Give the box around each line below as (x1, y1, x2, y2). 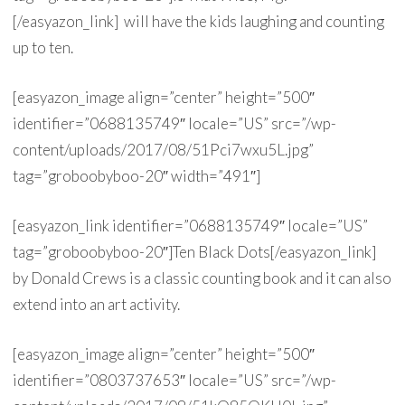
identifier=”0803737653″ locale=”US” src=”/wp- (12, 371, 336, 390)
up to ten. (12, 38, 73, 57)
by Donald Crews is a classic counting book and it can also (12, 268, 391, 287)
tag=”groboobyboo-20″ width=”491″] (12, 166, 260, 185)
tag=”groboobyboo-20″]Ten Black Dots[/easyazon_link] (12, 242, 376, 261)
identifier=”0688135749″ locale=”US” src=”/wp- (12, 114, 336, 133)
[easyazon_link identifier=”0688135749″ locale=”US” (12, 216, 368, 235)
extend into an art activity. (12, 295, 180, 314)
